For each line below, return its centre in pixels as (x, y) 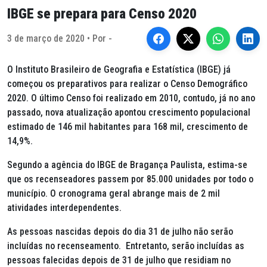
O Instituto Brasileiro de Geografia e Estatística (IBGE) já (119, 69)
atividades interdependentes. (64, 208)
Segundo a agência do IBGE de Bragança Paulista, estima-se (127, 165)
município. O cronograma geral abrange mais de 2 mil (114, 193)
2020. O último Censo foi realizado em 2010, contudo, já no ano (131, 98)
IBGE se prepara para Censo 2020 (102, 14)
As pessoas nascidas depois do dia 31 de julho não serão (120, 232)
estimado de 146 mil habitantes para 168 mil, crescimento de (128, 127)
